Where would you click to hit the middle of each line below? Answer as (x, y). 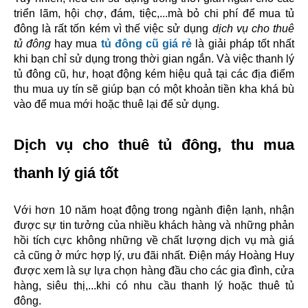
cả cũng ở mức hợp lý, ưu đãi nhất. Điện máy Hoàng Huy (154, 255)
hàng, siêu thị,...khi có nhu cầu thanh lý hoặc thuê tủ (154, 286)
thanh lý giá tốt (66, 173)
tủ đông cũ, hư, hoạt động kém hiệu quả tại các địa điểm (154, 74)
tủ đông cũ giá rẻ (146, 44)
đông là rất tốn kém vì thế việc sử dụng (113, 29)
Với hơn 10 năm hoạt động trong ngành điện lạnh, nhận (154, 210)
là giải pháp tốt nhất (245, 44)
